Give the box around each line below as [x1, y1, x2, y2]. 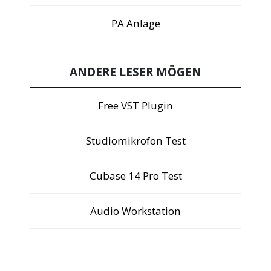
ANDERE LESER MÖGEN [70, 64, 201, 80]
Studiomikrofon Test [85, 134, 186, 148]
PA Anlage [111, 16, 160, 30]
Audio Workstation [90, 204, 181, 218]
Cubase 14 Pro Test [89, 169, 182, 183]
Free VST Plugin [98, 99, 173, 113]
